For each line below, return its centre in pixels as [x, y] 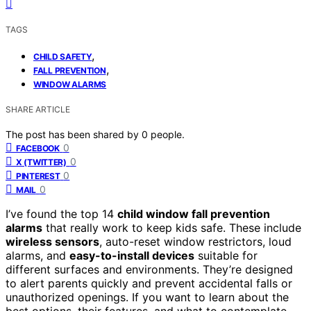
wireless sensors [52, 241]
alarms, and [37, 255]
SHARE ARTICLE [38, 109]
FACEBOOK [38, 148]
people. [168, 134]
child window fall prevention [194, 213]
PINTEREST [38, 176]
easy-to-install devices [132, 255]
